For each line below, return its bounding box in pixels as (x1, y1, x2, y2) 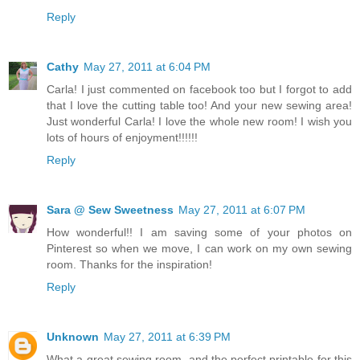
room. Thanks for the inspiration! (47, 258, 212, 272)
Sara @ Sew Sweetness (47, 203, 174, 217)
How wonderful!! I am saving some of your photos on (47, 226, 352, 239)
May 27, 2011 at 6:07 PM (178, 203, 305, 217)
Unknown (47, 330, 99, 344)
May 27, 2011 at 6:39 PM (104, 330, 231, 344)
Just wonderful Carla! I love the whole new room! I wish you (47, 115, 352, 129)
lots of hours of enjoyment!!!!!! (47, 131, 198, 145)
